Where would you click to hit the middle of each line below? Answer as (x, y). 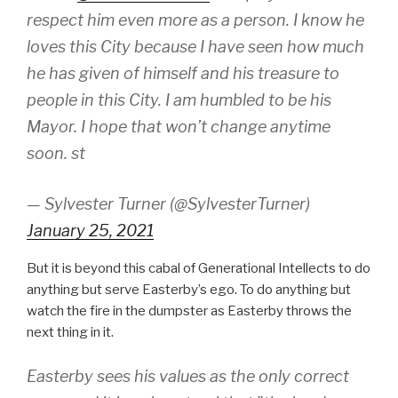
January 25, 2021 (90, 231)
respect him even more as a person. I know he (195, 20)
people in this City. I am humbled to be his (179, 100)
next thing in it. (70, 332)
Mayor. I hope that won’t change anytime (179, 127)
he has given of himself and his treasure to (183, 73)
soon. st (56, 153)
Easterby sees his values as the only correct (188, 376)
